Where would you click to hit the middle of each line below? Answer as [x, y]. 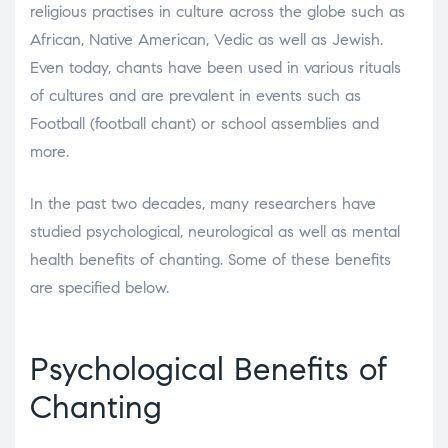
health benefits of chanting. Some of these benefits [210, 259]
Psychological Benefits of [208, 368]
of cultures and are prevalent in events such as [195, 95]
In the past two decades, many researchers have [203, 203]
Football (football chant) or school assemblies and [204, 123]
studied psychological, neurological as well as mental [215, 231]
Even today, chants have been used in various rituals [215, 67]
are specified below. [99, 287]
